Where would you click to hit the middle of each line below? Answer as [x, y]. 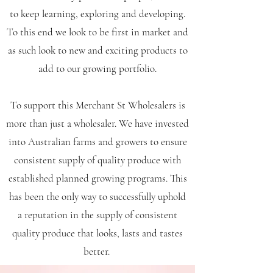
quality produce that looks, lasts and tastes [97, 233]
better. [97, 251]
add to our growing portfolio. [97, 69]
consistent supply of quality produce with [97, 160]
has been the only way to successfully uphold [97, 197]
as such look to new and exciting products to [97, 50]
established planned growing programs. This [97, 178]
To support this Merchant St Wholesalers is [97, 105]
